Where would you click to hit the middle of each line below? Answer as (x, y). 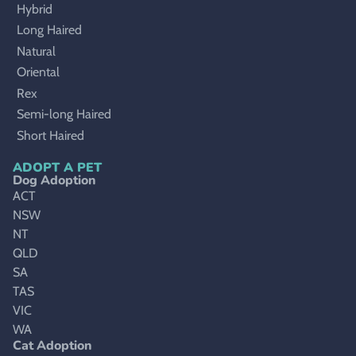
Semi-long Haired (64, 114)
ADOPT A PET (57, 167)
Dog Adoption (54, 180)
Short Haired (50, 135)
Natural (36, 51)
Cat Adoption (52, 345)
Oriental (38, 72)
